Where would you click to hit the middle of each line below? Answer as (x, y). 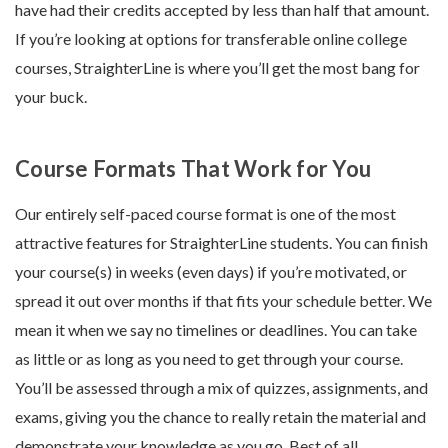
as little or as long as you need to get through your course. (209, 359)
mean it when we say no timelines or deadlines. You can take (216, 330)
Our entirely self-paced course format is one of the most (205, 214)
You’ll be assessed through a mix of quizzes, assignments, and (221, 388)
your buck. (52, 97)
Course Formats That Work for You (195, 169)
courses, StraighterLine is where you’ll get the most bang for (217, 68)
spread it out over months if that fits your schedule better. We (223, 301)
